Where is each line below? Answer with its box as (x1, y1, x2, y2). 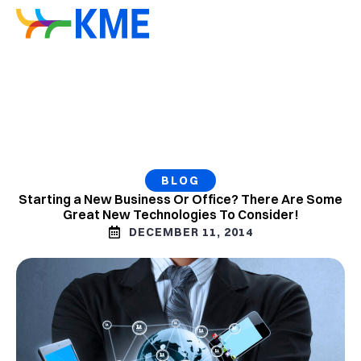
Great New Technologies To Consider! (62, 206, 299, 222)
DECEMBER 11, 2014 (129, 225, 253, 239)
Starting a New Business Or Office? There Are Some (19, 191, 342, 207)
